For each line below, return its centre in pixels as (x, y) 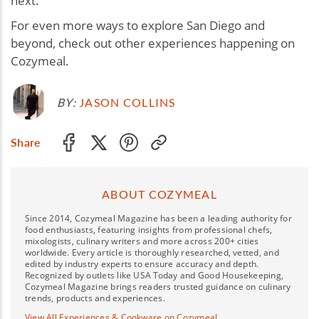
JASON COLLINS (127, 102)
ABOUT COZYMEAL (159, 194)
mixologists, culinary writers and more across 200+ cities (142, 241)
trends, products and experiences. (95, 298)
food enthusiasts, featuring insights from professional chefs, (149, 230)
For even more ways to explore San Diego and (138, 26)
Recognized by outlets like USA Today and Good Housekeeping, (155, 276)
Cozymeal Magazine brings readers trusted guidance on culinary (158, 287)
